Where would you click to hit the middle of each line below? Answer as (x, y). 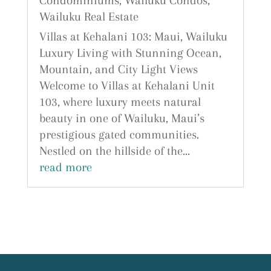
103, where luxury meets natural (120, 102)
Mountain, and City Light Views (118, 70)
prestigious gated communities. (119, 135)
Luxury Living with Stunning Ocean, (130, 53)
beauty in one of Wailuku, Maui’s (122, 119)
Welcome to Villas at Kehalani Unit (127, 86)
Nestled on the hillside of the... (114, 151)
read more (65, 168)
